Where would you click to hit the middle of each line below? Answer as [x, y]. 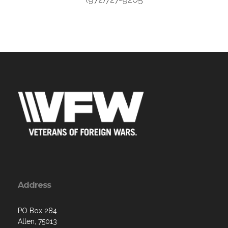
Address [34, 185]
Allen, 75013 [37, 222]
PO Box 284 [37, 211]
